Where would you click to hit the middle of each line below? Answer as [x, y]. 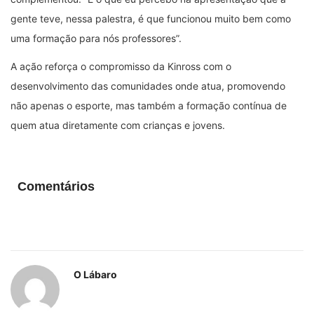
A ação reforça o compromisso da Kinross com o [121, 67]
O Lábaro [95, 275]
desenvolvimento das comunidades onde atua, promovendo [148, 86]
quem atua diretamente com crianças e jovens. [118, 125]
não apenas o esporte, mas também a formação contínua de [149, 106]
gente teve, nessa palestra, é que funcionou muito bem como [151, 19]
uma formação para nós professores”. [96, 39]
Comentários [56, 187]
